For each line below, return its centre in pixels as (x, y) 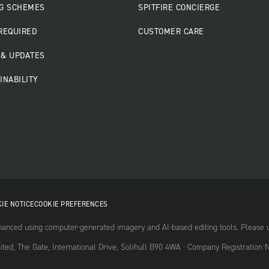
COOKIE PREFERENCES (71, 204)
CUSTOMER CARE (171, 32)
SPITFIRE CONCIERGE (179, 8)
